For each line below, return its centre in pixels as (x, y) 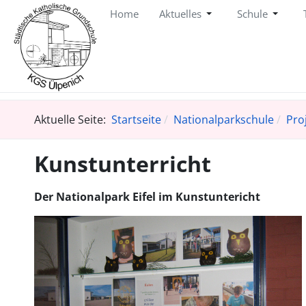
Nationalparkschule (223, 119)
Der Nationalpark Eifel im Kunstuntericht (147, 196)
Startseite (136, 119)
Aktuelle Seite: (72, 119)
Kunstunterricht (122, 163)
